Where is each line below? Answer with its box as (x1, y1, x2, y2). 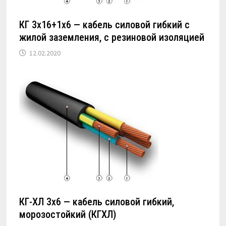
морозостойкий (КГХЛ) (19, 208, 117, 221)
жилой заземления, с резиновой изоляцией (19, 31, 205, 44)
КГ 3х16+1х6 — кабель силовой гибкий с (19, 19, 190, 31)
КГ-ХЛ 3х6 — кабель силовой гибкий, (19, 196, 175, 208)
